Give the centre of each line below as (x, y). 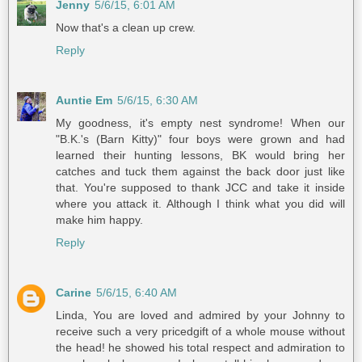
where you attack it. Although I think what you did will (200, 203)
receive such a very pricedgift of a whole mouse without (200, 331)
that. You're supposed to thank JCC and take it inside (200, 187)
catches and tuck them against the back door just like (200, 171)
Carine (74, 292)
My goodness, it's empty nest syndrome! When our (200, 122)
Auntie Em (84, 100)
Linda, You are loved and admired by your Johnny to (200, 315)
